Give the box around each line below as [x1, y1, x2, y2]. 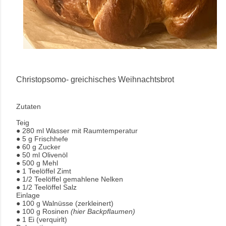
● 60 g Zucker [16, 142, 61, 151]
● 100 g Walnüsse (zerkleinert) [16, 199, 114, 207]
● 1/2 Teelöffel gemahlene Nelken [16, 175, 123, 183]
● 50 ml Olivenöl [16, 150, 68, 159]
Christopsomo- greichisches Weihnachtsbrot [16, 74, 174, 84]
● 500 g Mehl [16, 158, 58, 167]
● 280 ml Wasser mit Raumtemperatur [16, 126, 138, 135]
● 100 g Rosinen [16, 207, 71, 215]
